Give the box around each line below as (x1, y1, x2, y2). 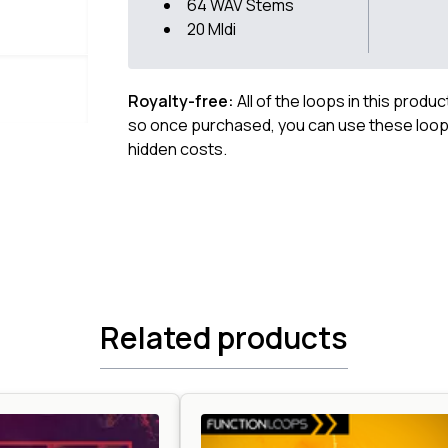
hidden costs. (128, 138, 227, 161)
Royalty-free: (128, 90, 237, 113)
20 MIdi (187, 18, 236, 41)
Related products (100, 316, 348, 358)
